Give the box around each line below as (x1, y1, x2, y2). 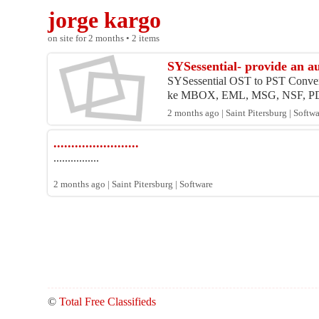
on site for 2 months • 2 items (48, 33, 160, 44)
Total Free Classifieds (59, 296, 157, 308)
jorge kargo (48, 7, 162, 33)
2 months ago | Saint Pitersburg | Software (53, 179, 214, 190)
